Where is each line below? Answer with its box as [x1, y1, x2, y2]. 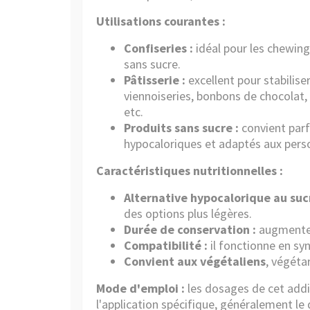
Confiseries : [124, 40, 193, 56]
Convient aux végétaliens [124, 253, 266, 269]
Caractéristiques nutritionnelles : [96, 163, 283, 179]
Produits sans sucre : [124, 120, 239, 136]
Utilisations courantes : [96, 13, 226, 29]
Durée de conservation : [124, 221, 256, 237]
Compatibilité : [124, 237, 208, 253]
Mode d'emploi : [96, 280, 185, 296]
